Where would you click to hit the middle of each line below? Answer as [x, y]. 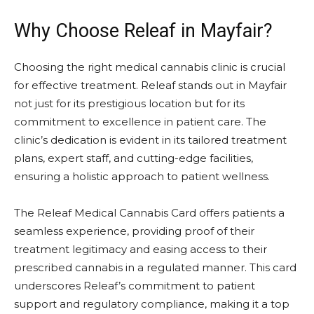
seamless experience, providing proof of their [134, 231]
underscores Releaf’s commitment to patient [135, 285]
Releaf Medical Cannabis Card [117, 212]
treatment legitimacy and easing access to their [141, 249]
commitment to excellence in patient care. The [140, 121]
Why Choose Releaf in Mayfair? [143, 30]
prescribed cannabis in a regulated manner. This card [155, 267]
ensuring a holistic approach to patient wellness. [142, 176]
